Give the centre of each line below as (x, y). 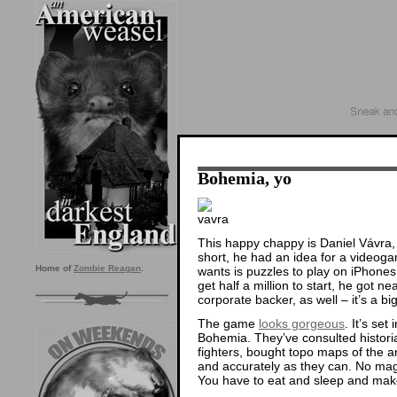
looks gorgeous (302, 323)
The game (228, 323)
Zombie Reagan (107, 268)
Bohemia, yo (245, 179)
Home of (54, 268)
